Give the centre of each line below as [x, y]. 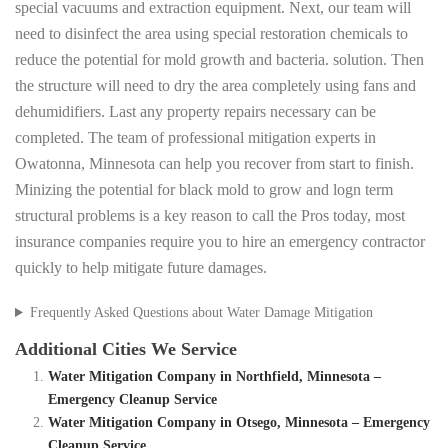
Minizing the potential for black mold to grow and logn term [204, 190]
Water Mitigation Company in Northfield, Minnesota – [214, 377]
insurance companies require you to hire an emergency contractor [220, 242]
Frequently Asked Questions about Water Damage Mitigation [201, 313]
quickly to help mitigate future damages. [141, 268]
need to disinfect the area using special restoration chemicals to [211, 34]
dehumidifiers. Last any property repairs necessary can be [195, 112]
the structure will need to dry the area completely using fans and [215, 86]
